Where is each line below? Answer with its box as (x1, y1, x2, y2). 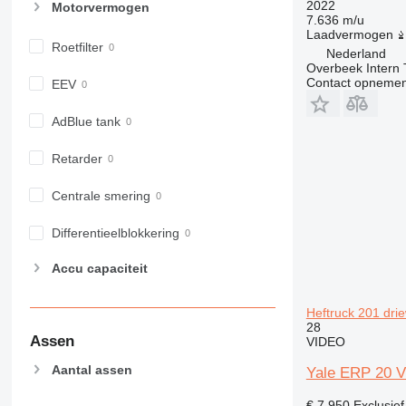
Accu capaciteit (51, 261, 148, 276)
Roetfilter (51, 39, 103, 54)
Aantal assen (51, 362, 132, 377)
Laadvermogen (305, 26, 393, 42)
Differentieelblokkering (51, 226, 179, 241)
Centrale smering (51, 188, 150, 203)
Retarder (51, 150, 102, 166)
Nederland (325, 45, 386, 61)
